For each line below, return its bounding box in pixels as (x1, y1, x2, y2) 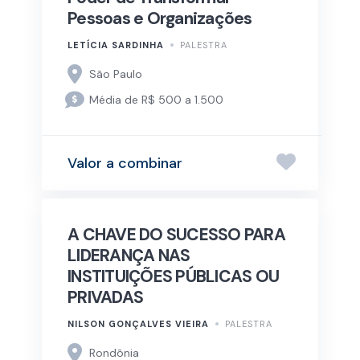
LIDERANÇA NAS (67, 244, 190, 268)
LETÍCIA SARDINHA (67, 39, 164, 51)
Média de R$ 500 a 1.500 (89, 92, 224, 107)
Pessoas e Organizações (67, 7, 252, 31)
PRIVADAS (67, 286, 143, 309)
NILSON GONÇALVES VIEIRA (67, 318, 209, 330)
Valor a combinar (67, 153, 182, 173)
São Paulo (89, 66, 143, 81)
